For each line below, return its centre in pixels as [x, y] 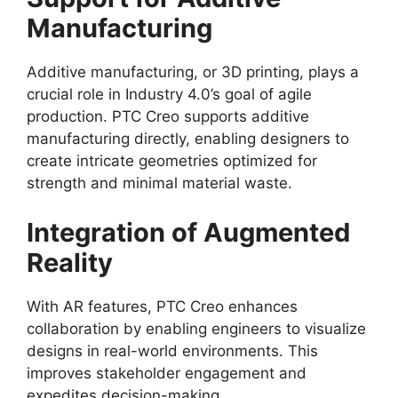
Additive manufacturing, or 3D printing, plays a [193, 72]
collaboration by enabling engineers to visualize [196, 328]
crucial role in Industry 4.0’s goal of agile [169, 95]
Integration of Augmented [188, 232]
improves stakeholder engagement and [167, 373]
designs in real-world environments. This [172, 350]
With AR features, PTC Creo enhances [162, 306]
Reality [70, 262]
